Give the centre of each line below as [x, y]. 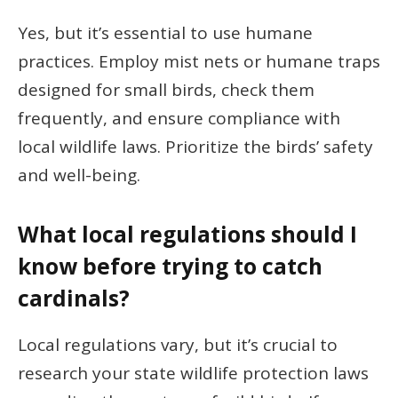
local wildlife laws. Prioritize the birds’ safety [195, 146]
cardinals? [74, 298]
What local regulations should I [187, 234]
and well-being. [79, 175]
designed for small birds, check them [166, 89]
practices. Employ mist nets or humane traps [199, 61]
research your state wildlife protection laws [193, 374]
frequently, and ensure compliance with [179, 118]
